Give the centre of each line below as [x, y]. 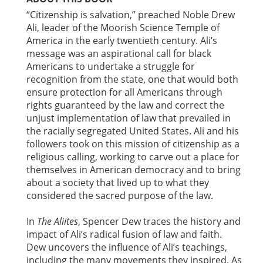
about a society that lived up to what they [118, 183]
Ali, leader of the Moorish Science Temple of [123, 28]
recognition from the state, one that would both [132, 80]
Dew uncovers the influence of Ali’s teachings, [127, 247]
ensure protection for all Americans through [124, 92]
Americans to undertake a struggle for [111, 67]
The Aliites [58, 222]
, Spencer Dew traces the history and [159, 222]
